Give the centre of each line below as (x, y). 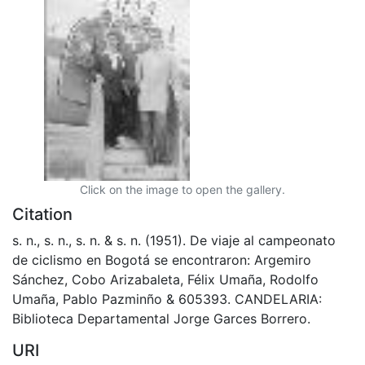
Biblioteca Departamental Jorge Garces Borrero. (161, 318)
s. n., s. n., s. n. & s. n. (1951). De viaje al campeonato (174, 240)
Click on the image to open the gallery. (182, 189)
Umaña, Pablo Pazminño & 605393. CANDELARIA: (167, 299)
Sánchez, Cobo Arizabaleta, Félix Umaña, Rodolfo (165, 279)
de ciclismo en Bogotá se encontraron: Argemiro (162, 259)
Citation (42, 214)
